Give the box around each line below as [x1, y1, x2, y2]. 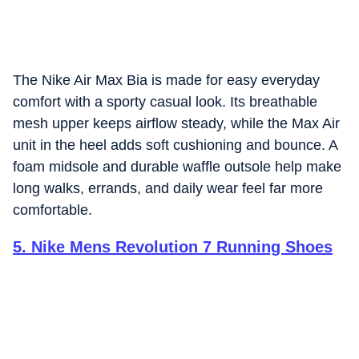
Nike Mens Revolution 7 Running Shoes [31, 238, 333, 256]
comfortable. [13, 202, 92, 218]
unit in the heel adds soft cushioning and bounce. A [13, 137, 337, 153]
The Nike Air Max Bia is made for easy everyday [13, 72, 320, 88]
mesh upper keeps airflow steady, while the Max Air [13, 115, 340, 131]
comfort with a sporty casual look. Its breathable [13, 94, 317, 110]
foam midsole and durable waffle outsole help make [13, 159, 341, 175]
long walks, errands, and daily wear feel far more [13, 180, 323, 196]
